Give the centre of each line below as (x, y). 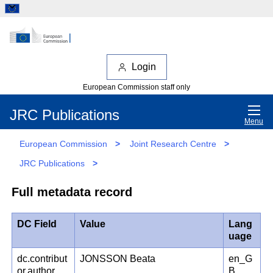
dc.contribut (42, 259)
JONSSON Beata (118, 259)
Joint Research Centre (173, 144)
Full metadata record (72, 192)
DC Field (37, 224)
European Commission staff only (136, 87)
